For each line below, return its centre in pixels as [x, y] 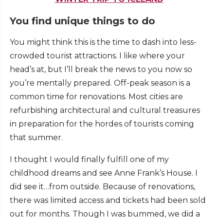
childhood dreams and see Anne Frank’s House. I [104, 173]
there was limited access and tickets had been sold [108, 200]
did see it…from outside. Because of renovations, [102, 187]
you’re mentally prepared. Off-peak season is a [100, 83]
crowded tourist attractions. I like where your [97, 56]
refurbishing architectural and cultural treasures [105, 110]
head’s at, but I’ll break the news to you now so [101, 70]
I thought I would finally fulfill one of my [89, 160]
